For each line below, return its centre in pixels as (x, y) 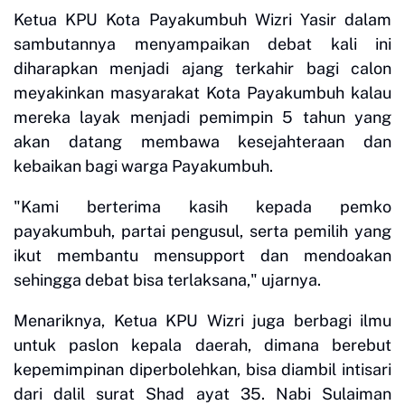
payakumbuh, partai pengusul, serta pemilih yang (202, 231)
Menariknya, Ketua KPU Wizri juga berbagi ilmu (202, 321)
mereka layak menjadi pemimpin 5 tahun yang (202, 118)
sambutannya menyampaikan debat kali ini (202, 44)
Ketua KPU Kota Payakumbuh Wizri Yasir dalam (202, 20)
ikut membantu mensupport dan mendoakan (202, 256)
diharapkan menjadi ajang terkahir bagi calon (202, 69)
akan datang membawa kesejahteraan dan (202, 142)
